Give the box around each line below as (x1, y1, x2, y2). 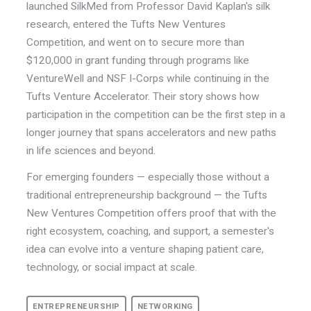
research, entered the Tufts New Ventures (26, 18, 226, 31)
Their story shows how (152, 90, 260, 103)
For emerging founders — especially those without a (26, 170, 269, 183)
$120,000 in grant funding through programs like (26, 54, 249, 67)
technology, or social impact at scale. (26, 260, 197, 274)
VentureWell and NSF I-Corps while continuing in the (26, 72, 269, 85)
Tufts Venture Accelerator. (26, 90, 150, 103)
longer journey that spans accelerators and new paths (26, 126, 276, 140)
